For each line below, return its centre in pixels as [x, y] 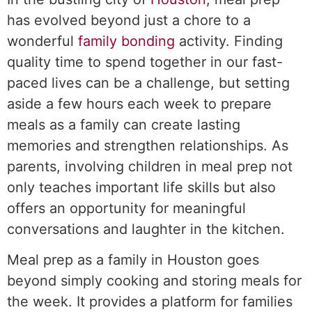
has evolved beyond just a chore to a [129, 20]
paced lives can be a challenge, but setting [148, 83]
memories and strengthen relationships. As [148, 145]
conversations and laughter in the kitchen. [146, 229]
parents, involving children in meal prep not [150, 166]
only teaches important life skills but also [141, 187]
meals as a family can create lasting [124, 124]
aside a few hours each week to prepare [139, 103]
